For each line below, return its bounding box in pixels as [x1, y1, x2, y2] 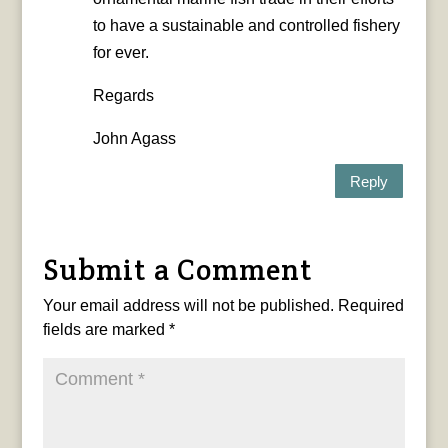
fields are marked [42, 321, 169, 339]
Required [337, 297, 404, 315]
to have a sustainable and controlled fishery [92, 17, 400, 35]
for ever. [92, 44, 149, 62]
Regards [92, 87, 154, 105]
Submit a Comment [42, 251, 313, 289]
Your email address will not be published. [42, 297, 334, 315]
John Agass [92, 130, 176, 148]
